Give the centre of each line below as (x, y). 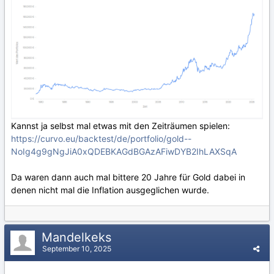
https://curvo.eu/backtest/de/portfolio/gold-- (101, 138)
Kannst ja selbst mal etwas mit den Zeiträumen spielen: (120, 125)
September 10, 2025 (77, 249)
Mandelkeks (78, 237)
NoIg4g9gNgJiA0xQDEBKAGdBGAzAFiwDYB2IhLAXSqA (124, 151)
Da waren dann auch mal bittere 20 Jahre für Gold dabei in (128, 177)
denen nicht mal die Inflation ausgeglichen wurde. (110, 190)
